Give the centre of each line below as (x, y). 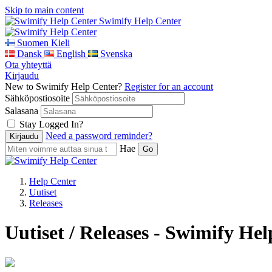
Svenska (116, 54)
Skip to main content (44, 10)
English (71, 54)
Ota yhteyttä (28, 65)
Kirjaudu (22, 76)
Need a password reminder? (99, 136)
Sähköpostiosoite (37, 98)
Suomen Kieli (43, 43)
